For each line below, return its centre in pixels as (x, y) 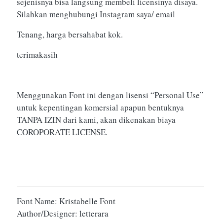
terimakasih (37, 54)
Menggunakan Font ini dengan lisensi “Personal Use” (110, 95)
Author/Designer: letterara (63, 213)
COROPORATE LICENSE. (62, 132)
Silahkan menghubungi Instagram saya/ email (96, 14)
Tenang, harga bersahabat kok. (70, 34)
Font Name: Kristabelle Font (66, 201)
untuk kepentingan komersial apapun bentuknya (100, 107)
